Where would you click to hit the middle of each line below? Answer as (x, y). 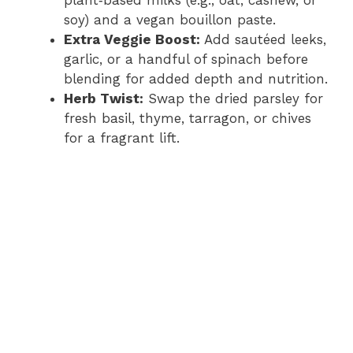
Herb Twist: (104, 99)
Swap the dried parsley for (233, 99)
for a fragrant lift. (122, 138)
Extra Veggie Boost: (132, 40)
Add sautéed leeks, (263, 40)
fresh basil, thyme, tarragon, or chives (188, 119)
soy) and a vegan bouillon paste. (170, 20)
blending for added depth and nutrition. (196, 79)
